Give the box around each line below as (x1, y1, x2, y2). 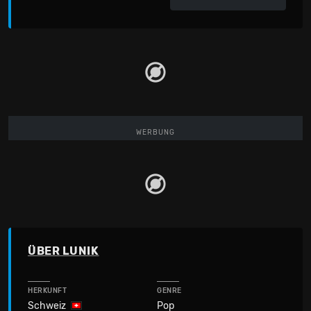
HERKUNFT (28, 287, 67, 295)
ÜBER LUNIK (28, 244, 99, 258)
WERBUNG (136, 128, 175, 137)
